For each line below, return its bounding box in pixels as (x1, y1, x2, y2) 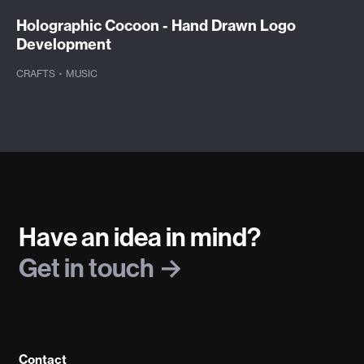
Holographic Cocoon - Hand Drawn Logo (16, 16, 296, 36)
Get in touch (18, 250, 158, 284)
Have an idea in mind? (18, 219, 261, 253)
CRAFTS (16, 67, 58, 80)
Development (16, 35, 111, 54)
